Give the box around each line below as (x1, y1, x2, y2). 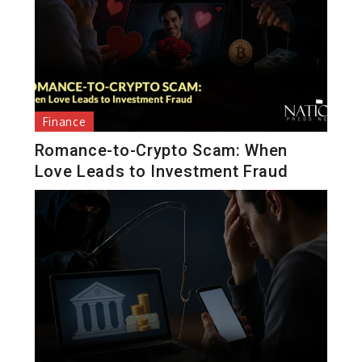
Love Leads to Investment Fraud (34, 161, 288, 181)
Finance (42, 114, 86, 128)
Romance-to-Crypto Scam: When (34, 140, 288, 160)
